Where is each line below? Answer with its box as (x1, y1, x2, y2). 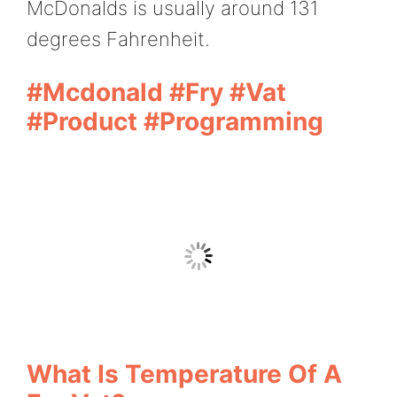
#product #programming (27, 106, 323, 137)
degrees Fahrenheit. (27, 27, 210, 51)
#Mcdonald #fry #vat (27, 77, 286, 108)
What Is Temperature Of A (27, 358, 342, 389)
